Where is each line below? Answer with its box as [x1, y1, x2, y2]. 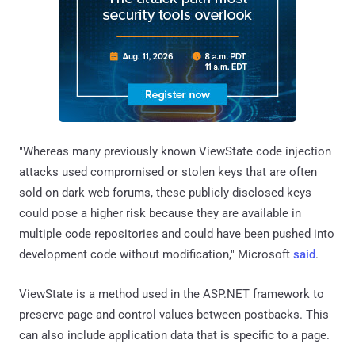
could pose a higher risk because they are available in [19, 205, 301, 220]
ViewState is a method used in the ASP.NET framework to [19, 286, 324, 301]
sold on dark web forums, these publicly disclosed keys [19, 185, 311, 200]
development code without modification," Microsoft [19, 246, 293, 261]
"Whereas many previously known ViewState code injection [19, 143, 331, 158]
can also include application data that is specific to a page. [19, 327, 330, 342]
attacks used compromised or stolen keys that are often [19, 164, 317, 179]
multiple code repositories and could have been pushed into [19, 226, 334, 241]
